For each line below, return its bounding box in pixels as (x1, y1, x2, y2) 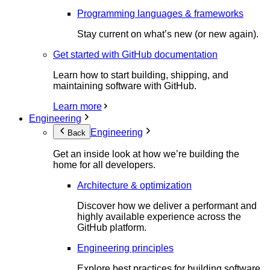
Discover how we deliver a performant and (77, 200, 257, 211)
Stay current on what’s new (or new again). (77, 28, 259, 39)
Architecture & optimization (77, 180, 192, 190)
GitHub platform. (77, 222, 146, 233)
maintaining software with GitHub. (53, 80, 196, 91)
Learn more (53, 101, 102, 111)
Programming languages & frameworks (77, 8, 243, 19)
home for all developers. (53, 159, 155, 170)
